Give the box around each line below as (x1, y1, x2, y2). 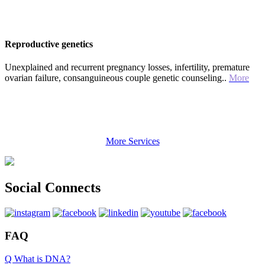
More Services (105, 136, 160, 147)
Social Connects (5, 180, 101, 196)
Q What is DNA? (5, 253, 70, 264)
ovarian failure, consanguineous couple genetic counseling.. (5, 73, 229, 83)
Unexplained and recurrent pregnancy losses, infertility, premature (5, 62, 250, 73)
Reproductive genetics (5, 39, 93, 50)
